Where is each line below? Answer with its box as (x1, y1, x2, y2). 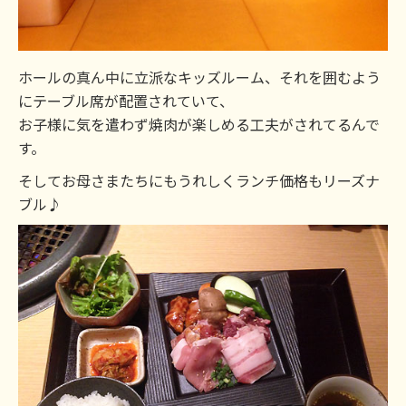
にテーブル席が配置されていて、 (18, 90, 234, 111)
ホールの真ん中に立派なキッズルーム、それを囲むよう (18, 66, 381, 88)
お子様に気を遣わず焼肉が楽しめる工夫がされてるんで (18, 113, 380, 135)
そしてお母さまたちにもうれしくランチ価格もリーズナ (18, 169, 380, 191)
